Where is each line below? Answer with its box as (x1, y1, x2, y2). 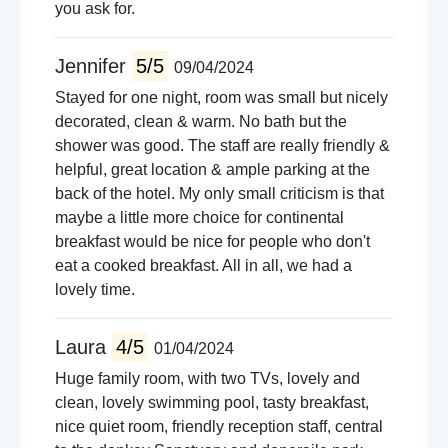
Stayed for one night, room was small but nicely (55, 89, 388, 106)
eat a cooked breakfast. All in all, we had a (55, 257, 352, 274)
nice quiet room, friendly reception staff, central (55, 418, 383, 435)
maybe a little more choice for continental (55, 209, 344, 226)
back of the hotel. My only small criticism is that (55, 185, 384, 202)
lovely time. (55, 281, 135, 298)
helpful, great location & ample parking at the (55, 161, 370, 178)
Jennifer (55, 55, 132, 77)
